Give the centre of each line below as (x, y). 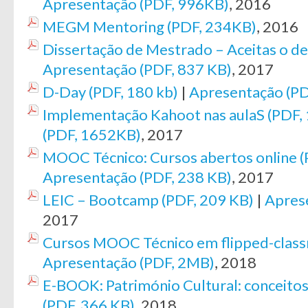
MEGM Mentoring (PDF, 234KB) (150, 26)
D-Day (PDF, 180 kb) (110, 92)
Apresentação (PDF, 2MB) (129, 262)
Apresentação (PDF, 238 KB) (137, 177)
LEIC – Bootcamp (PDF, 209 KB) (148, 200)
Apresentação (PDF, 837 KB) (137, 69)
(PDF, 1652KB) (92, 134)
